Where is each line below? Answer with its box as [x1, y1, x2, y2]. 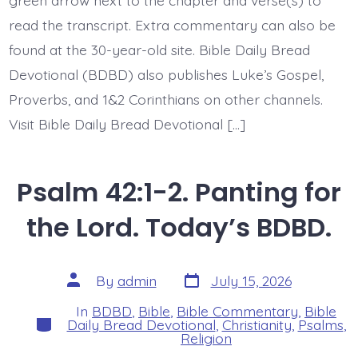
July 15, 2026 [210, 272, 292, 290]
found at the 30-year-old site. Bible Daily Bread [8, 40, 310, 58]
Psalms [297, 315, 344, 333]
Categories [33, 311, 103, 329]
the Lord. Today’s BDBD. [26, 209, 332, 245]
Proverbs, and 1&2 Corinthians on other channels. [8, 89, 323, 108]
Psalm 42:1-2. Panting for [17, 173, 341, 210]
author [66, 282, 109, 300]
